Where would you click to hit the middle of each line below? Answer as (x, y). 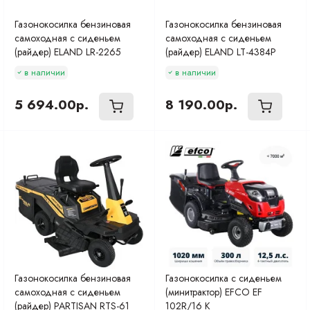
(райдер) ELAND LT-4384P (221, 52)
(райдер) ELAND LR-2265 (67, 52)
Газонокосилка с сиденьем (224, 279)
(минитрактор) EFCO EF (214, 292)
